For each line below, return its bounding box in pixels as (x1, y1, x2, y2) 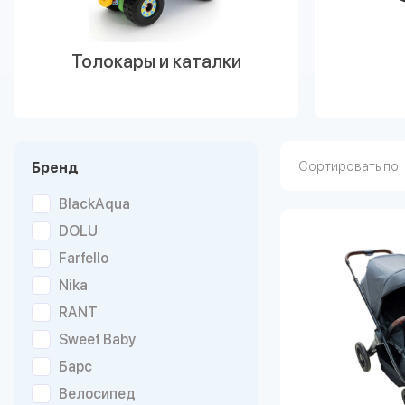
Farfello (59, 249, 108, 267)
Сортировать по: (298, 157, 401, 174)
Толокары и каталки (71, 51, 241, 72)
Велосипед (59, 384, 136, 402)
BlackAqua (59, 194, 130, 212)
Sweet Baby (59, 330, 136, 348)
